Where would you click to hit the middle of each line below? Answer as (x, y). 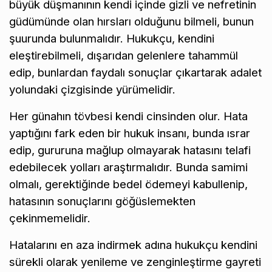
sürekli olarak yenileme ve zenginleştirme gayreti (135, 262)
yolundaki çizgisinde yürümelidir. (92, 89)
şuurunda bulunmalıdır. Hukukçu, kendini (112, 38)
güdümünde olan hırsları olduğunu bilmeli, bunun (131, 21)
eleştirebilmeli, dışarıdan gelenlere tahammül (124, 55)
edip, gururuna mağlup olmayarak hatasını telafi (130, 150)
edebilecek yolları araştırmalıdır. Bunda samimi (128, 167)
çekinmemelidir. (50, 218)
